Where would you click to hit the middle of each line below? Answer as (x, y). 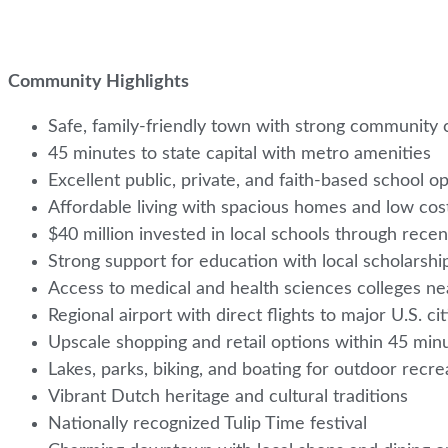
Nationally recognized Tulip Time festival (210, 423)
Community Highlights (100, 81)
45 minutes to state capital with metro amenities (242, 153)
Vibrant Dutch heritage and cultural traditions (230, 396)
